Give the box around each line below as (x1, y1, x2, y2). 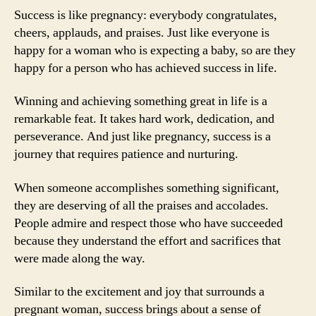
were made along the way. (14, 250, 145, 267)
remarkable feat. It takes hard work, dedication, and (14, 111, 274, 127)
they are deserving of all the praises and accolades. (14, 197, 269, 214)
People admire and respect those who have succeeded (14, 214, 283, 231)
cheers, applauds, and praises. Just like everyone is (14, 24, 269, 41)
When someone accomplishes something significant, (14, 179, 279, 196)
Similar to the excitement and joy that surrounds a (14, 284, 265, 300)
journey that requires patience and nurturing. (14, 146, 238, 162)
